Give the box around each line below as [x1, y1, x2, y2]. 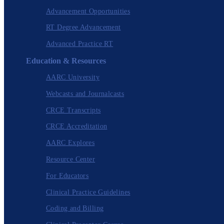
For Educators [46, 171, 89, 179]
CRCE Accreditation [46, 122, 107, 130]
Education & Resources [26, 56, 106, 65]
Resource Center [46, 155, 95, 163]
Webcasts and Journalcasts [46, 89, 124, 97]
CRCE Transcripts [46, 106, 101, 114]
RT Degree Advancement [46, 23, 121, 31]
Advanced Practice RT [46, 40, 113, 48]
